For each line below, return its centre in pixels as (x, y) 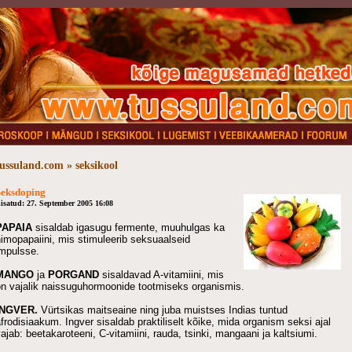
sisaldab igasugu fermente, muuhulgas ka (128, 227)
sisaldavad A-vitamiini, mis (161, 275)
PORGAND (73, 275)
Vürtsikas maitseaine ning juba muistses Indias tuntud (164, 310)
